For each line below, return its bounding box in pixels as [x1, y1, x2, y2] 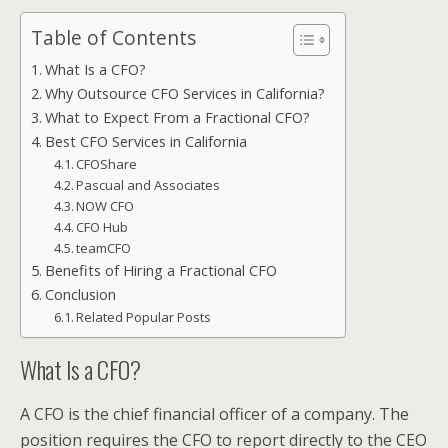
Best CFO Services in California [44, 132, 247, 151]
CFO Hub [76, 218, 129, 236]
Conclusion [44, 285, 116, 304]
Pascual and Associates [76, 176, 221, 194]
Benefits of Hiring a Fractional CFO [44, 261, 277, 280]
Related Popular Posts [76, 308, 212, 326]
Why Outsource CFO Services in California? [44, 84, 325, 103]
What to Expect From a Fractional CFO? [44, 108, 310, 127]
